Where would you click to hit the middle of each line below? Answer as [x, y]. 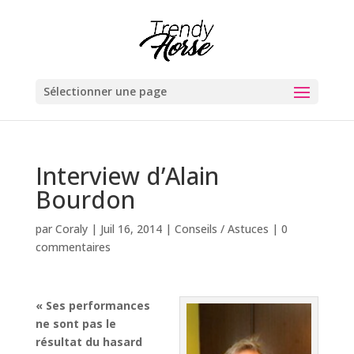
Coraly [71, 229]
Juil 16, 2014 [131, 229]
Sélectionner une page [105, 91]
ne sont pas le [75, 324]
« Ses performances [92, 305]
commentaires [73, 247]
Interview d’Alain [127, 176]
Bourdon [85, 200]
